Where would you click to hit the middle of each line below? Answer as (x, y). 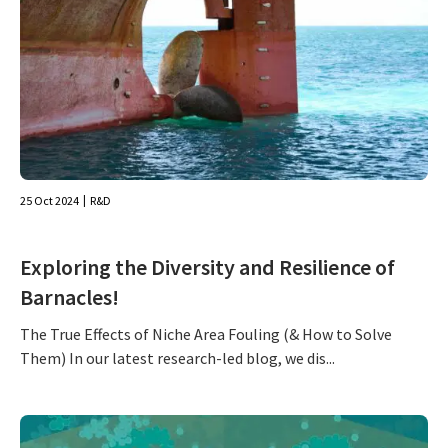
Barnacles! (69, 297)
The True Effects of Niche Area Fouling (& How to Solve (206, 334)
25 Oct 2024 (49, 200)
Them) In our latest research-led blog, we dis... (177, 358)
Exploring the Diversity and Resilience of (207, 267)
